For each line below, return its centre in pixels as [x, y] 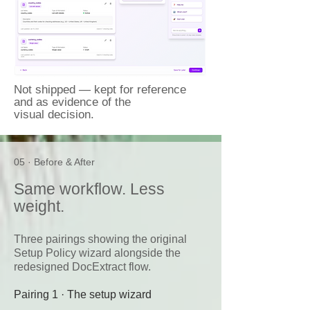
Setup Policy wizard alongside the [97, 281]
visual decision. [54, 142]
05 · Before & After [54, 190]
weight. [39, 234]
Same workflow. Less [89, 217]
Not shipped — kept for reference [100, 117]
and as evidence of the [72, 130]
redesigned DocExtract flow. [82, 294]
